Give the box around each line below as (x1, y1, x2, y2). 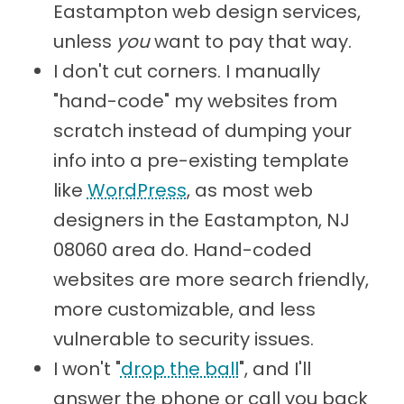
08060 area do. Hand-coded (52, 237, 312, 263)
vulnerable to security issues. (52, 326, 314, 353)
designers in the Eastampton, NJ (52, 207, 350, 234)
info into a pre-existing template (52, 148, 349, 174)
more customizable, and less (52, 297, 316, 323)
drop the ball (120, 356, 239, 382)
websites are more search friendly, (52, 267, 369, 293)
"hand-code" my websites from (52, 88, 337, 115)
